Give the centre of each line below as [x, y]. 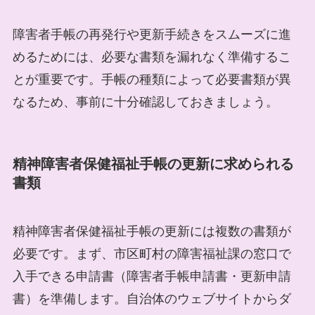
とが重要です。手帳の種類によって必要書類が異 [152, 79]
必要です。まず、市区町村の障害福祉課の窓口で [152, 254]
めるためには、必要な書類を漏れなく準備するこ [152, 57]
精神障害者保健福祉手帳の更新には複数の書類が [152, 232]
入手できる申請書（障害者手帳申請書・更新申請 [152, 277]
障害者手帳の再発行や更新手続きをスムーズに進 [152, 34]
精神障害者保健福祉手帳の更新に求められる [153, 163]
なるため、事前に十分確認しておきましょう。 [145, 102]
